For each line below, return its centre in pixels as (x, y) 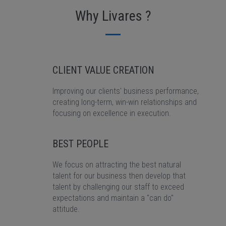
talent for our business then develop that (119, 176)
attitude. (66, 209)
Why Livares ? (113, 16)
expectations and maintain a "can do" (113, 198)
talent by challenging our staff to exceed (118, 187)
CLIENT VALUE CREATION (103, 70)
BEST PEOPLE (80, 144)
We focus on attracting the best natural (117, 165)
